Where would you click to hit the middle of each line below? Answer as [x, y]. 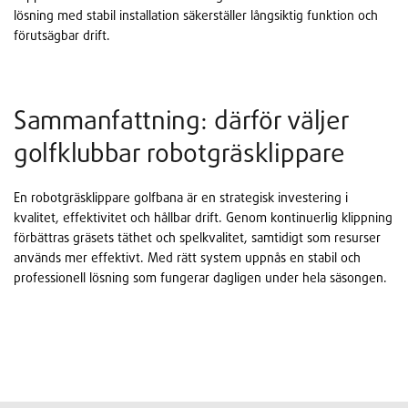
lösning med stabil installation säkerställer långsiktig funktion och [196, 15]
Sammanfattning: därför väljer [181, 120]
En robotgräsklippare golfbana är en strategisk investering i [181, 198]
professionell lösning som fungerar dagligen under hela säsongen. [200, 278]
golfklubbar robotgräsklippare [179, 153]
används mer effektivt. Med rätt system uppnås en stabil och [187, 258]
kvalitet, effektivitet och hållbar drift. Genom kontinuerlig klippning [203, 218]
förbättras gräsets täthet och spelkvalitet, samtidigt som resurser [197, 238]
